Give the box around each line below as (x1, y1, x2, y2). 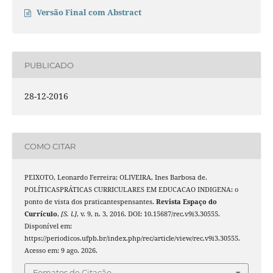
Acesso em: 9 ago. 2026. (24, 246, 97, 255)
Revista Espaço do (155, 197, 217, 207)
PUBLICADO (24, 60, 74, 70)
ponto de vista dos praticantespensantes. (24, 197, 156, 207)
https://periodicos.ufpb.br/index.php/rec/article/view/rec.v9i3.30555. (24, 234, 240, 243)
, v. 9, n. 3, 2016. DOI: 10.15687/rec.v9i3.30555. (76, 210, 220, 219)
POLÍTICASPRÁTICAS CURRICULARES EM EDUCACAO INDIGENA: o (24, 185, 238, 194)
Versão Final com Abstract (37, 7, 141, 18)
